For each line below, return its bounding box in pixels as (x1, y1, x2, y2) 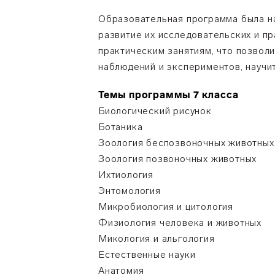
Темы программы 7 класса (98, 89, 239, 101)
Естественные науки (98, 249, 196, 260)
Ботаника (98, 121, 143, 133)
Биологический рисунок (98, 105, 212, 117)
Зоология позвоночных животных (98, 153, 257, 165)
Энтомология (98, 185, 161, 196)
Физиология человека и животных (98, 217, 261, 228)
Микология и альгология (98, 233, 215, 244)
